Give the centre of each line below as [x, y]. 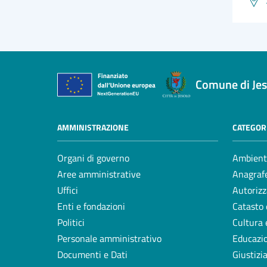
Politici [71, 223]
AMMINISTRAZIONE [93, 128]
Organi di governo [93, 158]
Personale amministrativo [109, 239]
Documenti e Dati [92, 255]
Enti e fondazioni [91, 207]
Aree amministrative [99, 174]
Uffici [68, 190]
